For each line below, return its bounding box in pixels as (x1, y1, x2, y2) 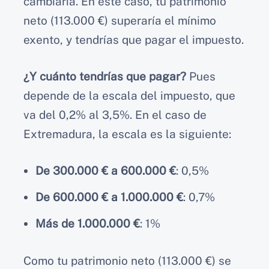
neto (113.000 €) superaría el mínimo (23, 14, 216, 28)
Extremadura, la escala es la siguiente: (23, 127, 231, 141)
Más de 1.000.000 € (35, 217, 140, 231)
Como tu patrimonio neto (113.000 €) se (23, 253, 231, 267)
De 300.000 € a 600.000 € (35, 164, 176, 178)
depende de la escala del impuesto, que (23, 88, 235, 102)
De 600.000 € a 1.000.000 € (35, 190, 183, 204)
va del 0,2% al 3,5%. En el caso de (23, 107, 207, 121)
